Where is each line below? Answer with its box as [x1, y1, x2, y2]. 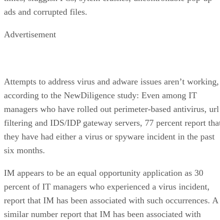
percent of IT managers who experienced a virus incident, [4, 181, 210, 192]
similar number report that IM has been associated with [4, 209, 201, 219]
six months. [4, 145, 45, 155]
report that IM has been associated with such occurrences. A [4, 195, 218, 205]
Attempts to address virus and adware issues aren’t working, [4, 76, 219, 86]
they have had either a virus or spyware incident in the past [4, 131, 215, 141]
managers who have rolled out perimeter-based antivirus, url [4, 104, 219, 114]
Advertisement [4, 29, 56, 39]
